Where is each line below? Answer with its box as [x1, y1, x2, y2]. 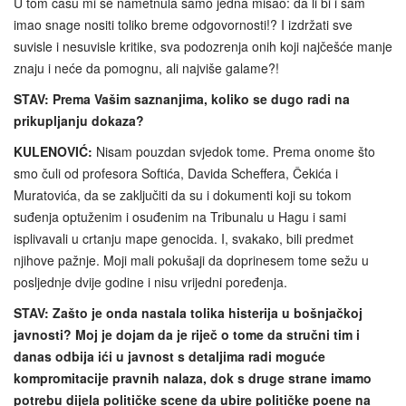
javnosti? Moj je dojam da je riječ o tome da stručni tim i [14, 324, 360, 343]
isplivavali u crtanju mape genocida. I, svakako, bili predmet [14, 228, 353, 247]
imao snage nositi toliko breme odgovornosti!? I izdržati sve [14, 14, 353, 34]
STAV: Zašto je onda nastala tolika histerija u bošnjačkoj [14, 303, 362, 322]
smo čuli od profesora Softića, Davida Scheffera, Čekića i [14, 163, 338, 182]
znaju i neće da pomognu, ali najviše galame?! [14, 58, 279, 77]
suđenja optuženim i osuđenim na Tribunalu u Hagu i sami [14, 207, 346, 226]
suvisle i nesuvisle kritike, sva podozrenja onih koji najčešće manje [14, 36, 392, 55]
